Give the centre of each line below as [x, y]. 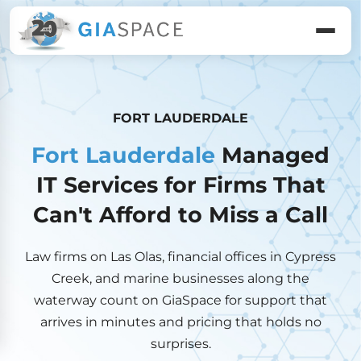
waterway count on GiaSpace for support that [180, 301]
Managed [272, 156]
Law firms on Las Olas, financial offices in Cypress [180, 257]
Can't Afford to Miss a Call [180, 215]
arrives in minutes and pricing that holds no [180, 322]
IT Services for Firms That [180, 185]
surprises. [180, 344]
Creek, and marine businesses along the [180, 279]
